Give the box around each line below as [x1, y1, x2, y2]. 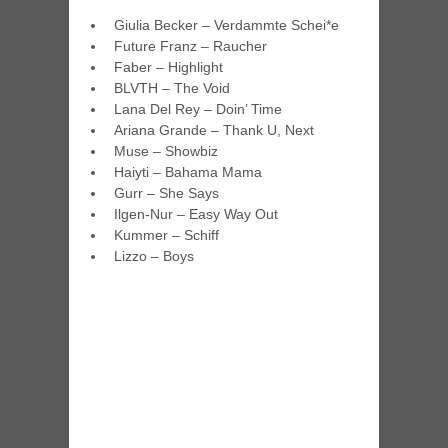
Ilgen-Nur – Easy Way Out [114, 206, 279, 223]
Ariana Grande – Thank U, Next [114, 122, 315, 139]
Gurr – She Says [114, 185, 220, 202]
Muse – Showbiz [114, 143, 219, 160]
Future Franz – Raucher [114, 38, 268, 55]
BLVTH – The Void [114, 80, 231, 97]
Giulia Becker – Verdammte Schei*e [114, 17, 340, 34]
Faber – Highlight [114, 59, 224, 76]
